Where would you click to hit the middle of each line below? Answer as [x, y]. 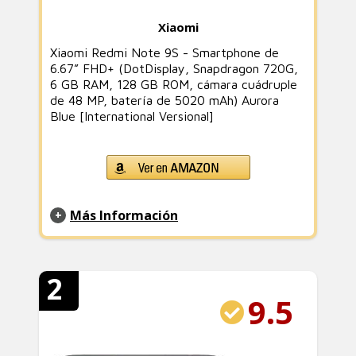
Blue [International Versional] [132, 116]
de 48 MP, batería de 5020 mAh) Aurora [164, 100]
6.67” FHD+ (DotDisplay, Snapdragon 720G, [174, 68]
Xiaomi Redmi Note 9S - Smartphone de [164, 52]
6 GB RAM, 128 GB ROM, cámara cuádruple [174, 84]
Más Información [124, 215]
